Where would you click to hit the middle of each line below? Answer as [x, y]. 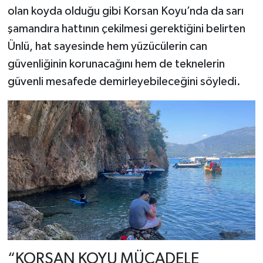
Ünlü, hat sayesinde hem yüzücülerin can [107, 47]
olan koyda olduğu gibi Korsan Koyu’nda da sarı [125, 11]
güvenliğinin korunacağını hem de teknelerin [116, 64]
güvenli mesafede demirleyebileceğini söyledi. [124, 82]
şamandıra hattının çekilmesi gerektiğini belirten [126, 29]
